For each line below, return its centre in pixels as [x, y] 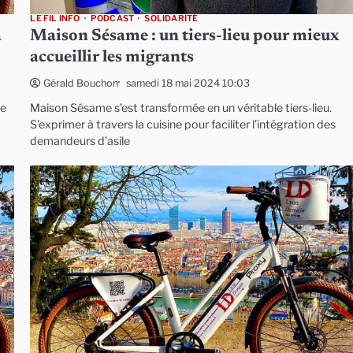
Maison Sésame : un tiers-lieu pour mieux [185, 37]
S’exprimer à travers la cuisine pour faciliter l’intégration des [183, 125]
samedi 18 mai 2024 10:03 [188, 83]
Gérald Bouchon [81, 84]
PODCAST [112, 19]
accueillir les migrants [112, 58]
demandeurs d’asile [80, 141]
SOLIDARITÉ [171, 19]
